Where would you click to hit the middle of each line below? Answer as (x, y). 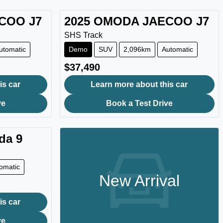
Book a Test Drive (139, 103)
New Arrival (139, 180)
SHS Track (83, 35)
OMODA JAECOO (143, 21)
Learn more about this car (139, 84)
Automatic (177, 49)
